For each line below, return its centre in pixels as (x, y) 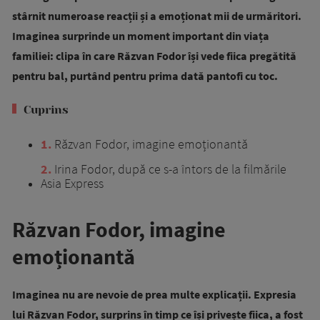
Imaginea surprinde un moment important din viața (141, 36)
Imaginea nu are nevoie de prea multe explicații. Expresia (154, 295)
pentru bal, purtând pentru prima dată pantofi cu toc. (145, 76)
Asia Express (72, 184)
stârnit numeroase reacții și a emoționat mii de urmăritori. (157, 16)
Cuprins (46, 110)
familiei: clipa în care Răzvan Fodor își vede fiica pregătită (154, 56)
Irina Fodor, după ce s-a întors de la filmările (169, 169)
